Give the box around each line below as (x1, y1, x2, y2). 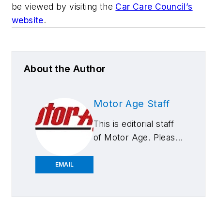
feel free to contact (93, 145, 172, 156)
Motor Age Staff (93, 97, 170, 109)
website (12, 15, 44, 25)
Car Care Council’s (115, 1, 193, 12)
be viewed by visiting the (12, 1, 116, 12)
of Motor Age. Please (93, 132, 180, 142)
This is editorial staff (93, 118, 174, 129)
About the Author (24, 62, 106, 75)
